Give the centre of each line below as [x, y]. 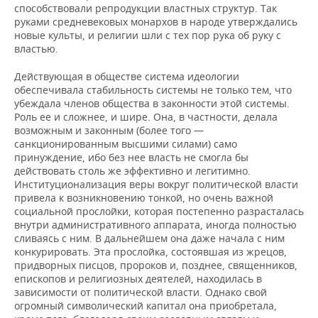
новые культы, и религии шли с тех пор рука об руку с [148, 35]
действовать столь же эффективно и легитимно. [132, 171]
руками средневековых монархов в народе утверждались [156, 22]
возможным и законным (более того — [109, 131]
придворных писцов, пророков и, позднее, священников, [156, 265]
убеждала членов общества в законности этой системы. [152, 104]
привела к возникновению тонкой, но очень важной [144, 198]
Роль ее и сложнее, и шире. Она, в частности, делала [146, 117]
